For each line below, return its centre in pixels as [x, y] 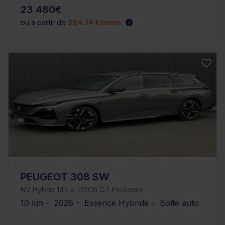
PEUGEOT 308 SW [65, 177]
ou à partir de [44, 22]
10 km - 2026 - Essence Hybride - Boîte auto [110, 203]
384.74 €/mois [95, 22]
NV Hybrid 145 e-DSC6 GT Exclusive [82, 189]
